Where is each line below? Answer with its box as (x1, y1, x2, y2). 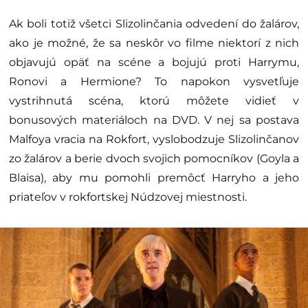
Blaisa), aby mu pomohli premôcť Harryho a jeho (9, 171, 299, 185)
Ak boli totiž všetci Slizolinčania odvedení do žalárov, (9, 17, 299, 31)
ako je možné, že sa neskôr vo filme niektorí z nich (9, 36, 299, 50)
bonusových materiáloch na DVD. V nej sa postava (9, 113, 299, 127)
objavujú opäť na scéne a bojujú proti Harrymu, (9, 56, 299, 69)
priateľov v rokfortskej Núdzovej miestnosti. (9, 190, 247, 204)
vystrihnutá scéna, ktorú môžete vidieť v (9, 94, 299, 108)
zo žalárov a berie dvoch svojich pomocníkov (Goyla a (9, 152, 299, 166)
